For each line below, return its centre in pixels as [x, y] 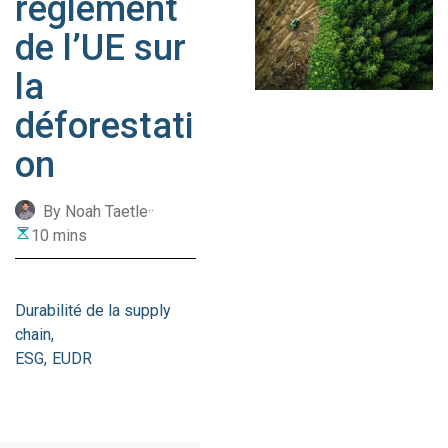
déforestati [104, 126]
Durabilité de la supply [93, 311]
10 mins [59, 236]
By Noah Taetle [96, 212]
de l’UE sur [101, 48]
